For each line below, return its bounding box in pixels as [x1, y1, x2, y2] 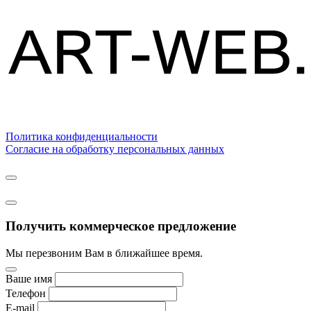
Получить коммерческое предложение [6, 219, 236, 234]
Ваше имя [6, 272, 52, 285]
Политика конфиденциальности [6, 131, 158, 143]
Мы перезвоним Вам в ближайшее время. [6, 246, 203, 259]
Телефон [6, 287, 46, 299]
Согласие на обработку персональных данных [6, 143, 224, 155]
